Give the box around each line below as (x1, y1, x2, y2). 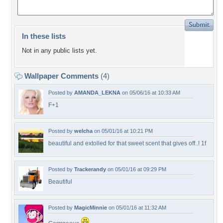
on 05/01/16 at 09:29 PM (106, 166, 166, 172)
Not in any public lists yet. (22, 47, 97, 55)
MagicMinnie (74, 205, 107, 211)
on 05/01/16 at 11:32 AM (107, 205, 166, 211)
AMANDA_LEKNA (74, 90, 120, 96)
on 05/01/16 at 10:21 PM (93, 128, 153, 134)
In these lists (22, 32, 66, 40)
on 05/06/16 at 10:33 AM (120, 90, 180, 96)
